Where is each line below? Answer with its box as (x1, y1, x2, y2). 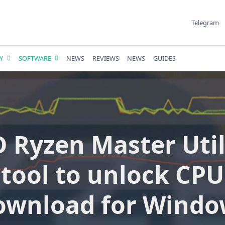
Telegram (191, 18, 219, 27)
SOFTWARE (18, 54, 51, 63)
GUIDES (153, 54, 176, 63)
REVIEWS (92, 54, 120, 63)
